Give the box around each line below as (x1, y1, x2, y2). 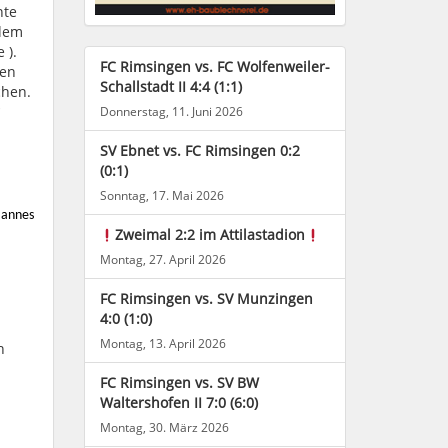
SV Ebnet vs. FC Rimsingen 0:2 (99, 141, 300, 161)
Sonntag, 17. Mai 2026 (99, 187, 224, 204)
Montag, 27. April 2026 (99, 251, 226, 268)
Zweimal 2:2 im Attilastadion (115, 225, 306, 245)
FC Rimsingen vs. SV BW (99, 373, 259, 393)
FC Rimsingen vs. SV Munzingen (99, 289, 313, 309)
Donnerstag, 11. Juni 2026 (99, 103, 243, 120)
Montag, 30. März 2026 (99, 419, 229, 436)
